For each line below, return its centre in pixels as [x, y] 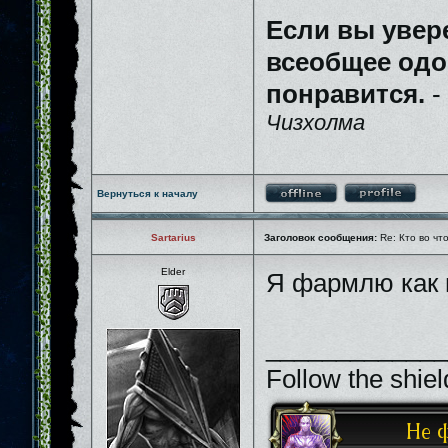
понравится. [345, 94]
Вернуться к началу [147, 193]
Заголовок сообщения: [320, 237]
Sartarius [173, 237]
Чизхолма [315, 122]
